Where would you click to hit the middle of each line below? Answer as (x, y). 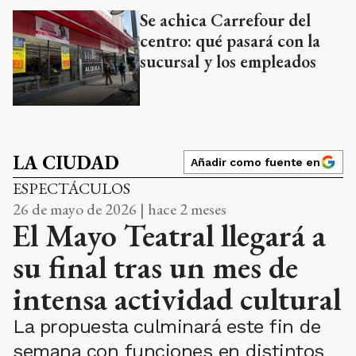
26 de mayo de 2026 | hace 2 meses (120, 209)
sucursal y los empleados (228, 61)
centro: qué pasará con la (230, 41)
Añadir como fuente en (255, 162)
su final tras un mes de (155, 267)
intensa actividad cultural (177, 298)
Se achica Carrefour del (225, 20)
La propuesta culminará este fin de (166, 326)
